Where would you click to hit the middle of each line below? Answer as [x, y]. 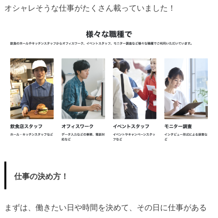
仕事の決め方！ [41, 176]
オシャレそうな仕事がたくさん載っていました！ [90, 8]
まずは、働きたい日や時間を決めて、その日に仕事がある [105, 208]
